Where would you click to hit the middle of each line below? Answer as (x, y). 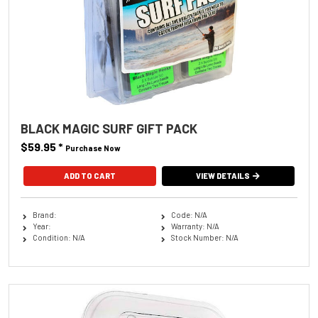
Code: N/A (189, 215)
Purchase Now (93, 148)
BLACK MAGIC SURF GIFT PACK (109, 129)
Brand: (44, 215)
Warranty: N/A (195, 226)
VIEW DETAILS (223, 176)
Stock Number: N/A (204, 238)
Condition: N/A (59, 238)
